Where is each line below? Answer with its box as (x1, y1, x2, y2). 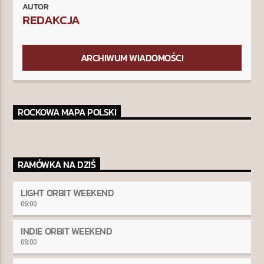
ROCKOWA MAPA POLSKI (18, 105, 117, 120)
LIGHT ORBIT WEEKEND (21, 186, 114, 200)
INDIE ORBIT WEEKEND (21, 224, 113, 239)
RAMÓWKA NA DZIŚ (18, 157, 96, 172)
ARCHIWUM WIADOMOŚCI (80, 51, 184, 65)
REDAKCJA (22, 11, 80, 29)
